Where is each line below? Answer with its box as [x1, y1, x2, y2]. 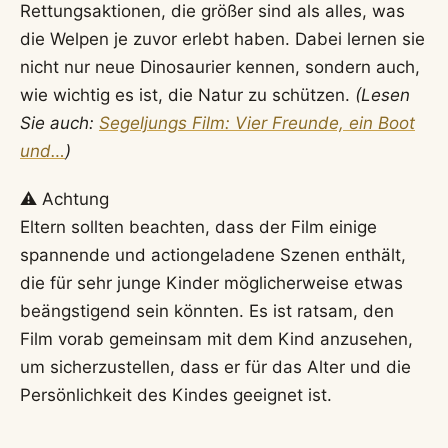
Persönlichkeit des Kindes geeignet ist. [20, 385, 332, 406]
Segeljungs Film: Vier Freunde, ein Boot [99, 112, 415, 133]
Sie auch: [20, 112, 99, 133]
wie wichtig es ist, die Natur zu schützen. [20, 84, 355, 105]
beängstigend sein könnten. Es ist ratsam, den [20, 301, 394, 322]
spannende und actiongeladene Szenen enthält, [20, 245, 406, 266]
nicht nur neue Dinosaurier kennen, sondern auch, [20, 56, 420, 77]
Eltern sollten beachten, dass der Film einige [20, 217, 377, 238]
